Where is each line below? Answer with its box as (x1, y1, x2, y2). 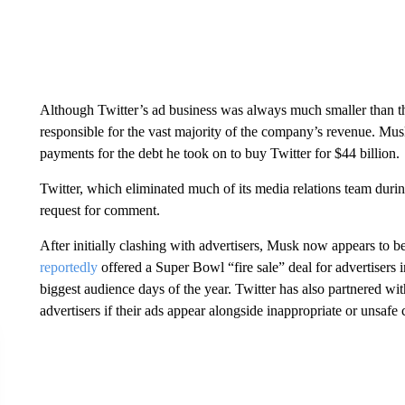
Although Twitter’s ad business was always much (39, 102, 322, 118)
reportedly (39, 259, 98, 275)
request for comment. (39, 202, 160, 218)
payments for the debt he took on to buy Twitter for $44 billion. (39, 146, 400, 161)
